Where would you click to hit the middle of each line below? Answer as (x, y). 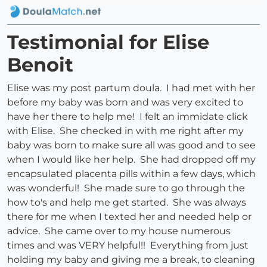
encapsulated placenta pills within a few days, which (131, 174)
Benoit (40, 65)
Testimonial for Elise (108, 42)
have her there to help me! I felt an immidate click (128, 117)
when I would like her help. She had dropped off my (131, 160)
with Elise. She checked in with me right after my (125, 131)
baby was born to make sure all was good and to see (131, 145)
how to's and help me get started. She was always (127, 203)
